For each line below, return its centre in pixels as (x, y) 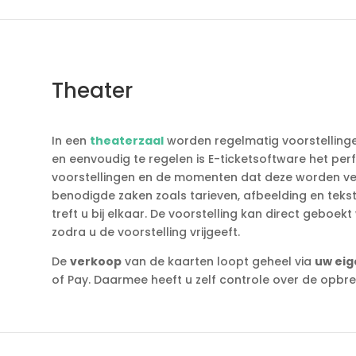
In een (70, 141)
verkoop (95, 262)
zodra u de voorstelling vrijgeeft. (145, 232)
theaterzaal (126, 141)
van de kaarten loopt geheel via (218, 262)
